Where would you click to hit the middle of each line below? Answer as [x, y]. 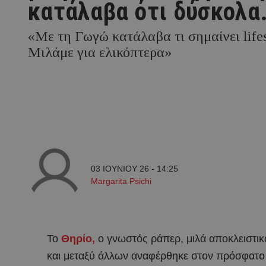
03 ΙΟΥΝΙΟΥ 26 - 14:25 [134, 169]
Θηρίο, [77, 239]
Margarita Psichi [121, 181]
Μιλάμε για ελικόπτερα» [100, 52]
